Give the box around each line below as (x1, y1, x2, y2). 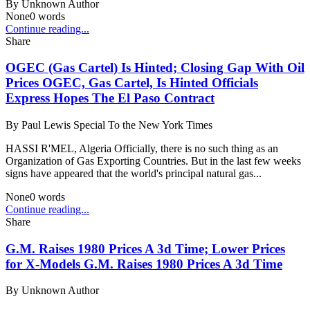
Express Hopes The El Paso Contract (6, 91, 215, 106)
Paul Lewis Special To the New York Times (21, 118, 212, 131)
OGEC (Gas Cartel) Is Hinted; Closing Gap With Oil (6, 60, 304, 75)
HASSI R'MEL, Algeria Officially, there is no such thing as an (6, 142, 278, 154)
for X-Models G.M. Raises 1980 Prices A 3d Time (6, 256, 282, 271)
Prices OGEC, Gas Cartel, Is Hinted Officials (6, 75, 258, 91)
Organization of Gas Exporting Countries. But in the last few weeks (6, 154, 301, 167)
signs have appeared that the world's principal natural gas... (6, 167, 262, 179)
